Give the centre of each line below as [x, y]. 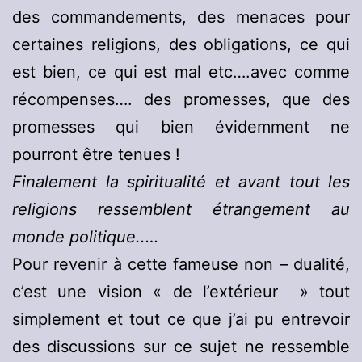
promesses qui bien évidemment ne [181, 127]
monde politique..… [85, 237]
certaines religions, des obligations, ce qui [181, 45]
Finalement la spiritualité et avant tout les [181, 182]
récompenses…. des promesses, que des [181, 100]
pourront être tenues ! [96, 155]
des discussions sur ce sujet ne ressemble [181, 347]
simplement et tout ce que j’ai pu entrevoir [181, 320]
